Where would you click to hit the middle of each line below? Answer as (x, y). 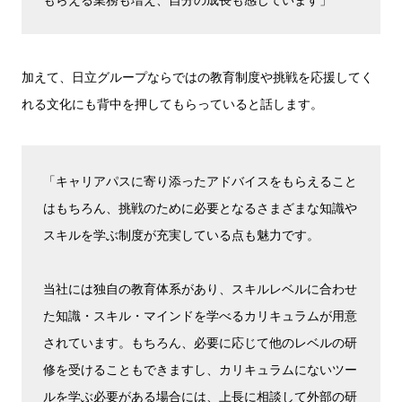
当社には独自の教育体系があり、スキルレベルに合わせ (200, 288)
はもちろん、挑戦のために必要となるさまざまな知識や (200, 207)
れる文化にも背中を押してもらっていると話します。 (172, 103)
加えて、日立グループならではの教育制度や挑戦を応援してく (197, 76)
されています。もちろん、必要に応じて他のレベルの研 (200, 342)
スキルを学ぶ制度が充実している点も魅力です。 (181, 234)
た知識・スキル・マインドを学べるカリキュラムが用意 (200, 315)
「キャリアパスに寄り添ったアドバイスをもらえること (200, 180)
